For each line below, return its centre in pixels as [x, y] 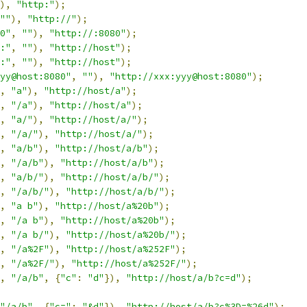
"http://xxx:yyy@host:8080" [181, 76]
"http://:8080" [88, 33]
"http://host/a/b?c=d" [184, 278]
